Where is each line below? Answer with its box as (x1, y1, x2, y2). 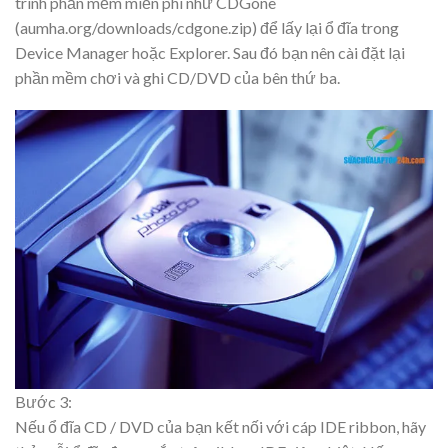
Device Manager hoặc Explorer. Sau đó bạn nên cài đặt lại (15, 42, 405, 62)
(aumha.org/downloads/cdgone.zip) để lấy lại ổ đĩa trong (15, 17, 399, 37)
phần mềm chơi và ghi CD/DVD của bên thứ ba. (15, 67, 340, 87)
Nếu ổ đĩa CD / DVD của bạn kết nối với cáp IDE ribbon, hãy (15, 417, 426, 437)
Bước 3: (15, 392, 72, 412)
